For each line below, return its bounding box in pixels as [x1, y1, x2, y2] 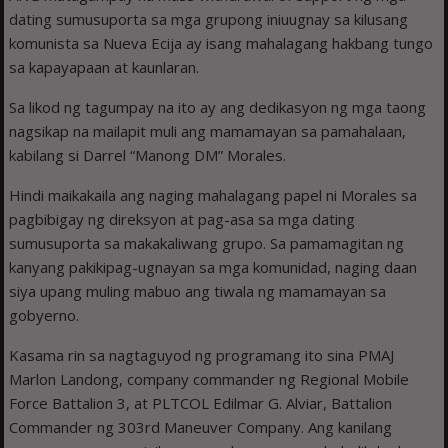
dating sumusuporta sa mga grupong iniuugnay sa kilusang [9, 9, 409, 30]
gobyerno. [9, 305, 80, 326]
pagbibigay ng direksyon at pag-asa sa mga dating [9, 209, 356, 230]
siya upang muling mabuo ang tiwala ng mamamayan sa [9, 281, 387, 302]
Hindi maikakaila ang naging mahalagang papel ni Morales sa [9, 185, 418, 206]
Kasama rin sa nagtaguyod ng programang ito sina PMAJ [9, 345, 395, 366]
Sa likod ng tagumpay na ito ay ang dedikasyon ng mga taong [9, 97, 427, 118]
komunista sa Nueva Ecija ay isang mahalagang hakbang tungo [9, 33, 434, 54]
